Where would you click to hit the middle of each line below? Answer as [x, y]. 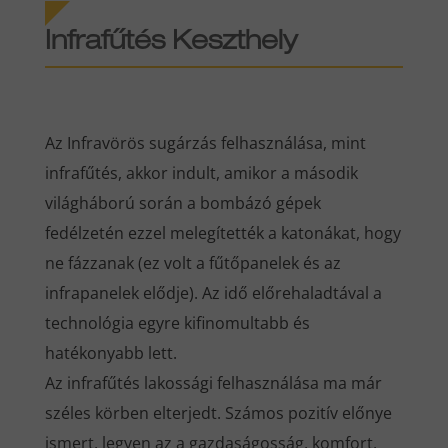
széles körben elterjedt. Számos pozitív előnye [218, 412]
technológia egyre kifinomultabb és [177, 322]
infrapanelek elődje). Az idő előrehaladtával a [213, 292]
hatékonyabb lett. [110, 352]
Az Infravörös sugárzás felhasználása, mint [205, 142]
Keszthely [234, 42]
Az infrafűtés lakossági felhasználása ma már [213, 382]
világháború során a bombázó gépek [182, 202]
